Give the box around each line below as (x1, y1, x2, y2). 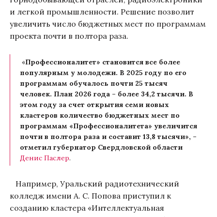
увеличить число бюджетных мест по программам (10, 18, 206, 29)
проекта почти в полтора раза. (10, 31, 130, 41)
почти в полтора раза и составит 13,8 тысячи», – (20, 132, 197, 141)
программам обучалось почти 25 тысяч (20, 78, 168, 88)
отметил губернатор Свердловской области (20, 142, 183, 152)
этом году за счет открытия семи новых (20, 100, 169, 109)
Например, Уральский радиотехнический (10, 178, 179, 188)
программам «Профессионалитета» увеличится (20, 121, 197, 130)
